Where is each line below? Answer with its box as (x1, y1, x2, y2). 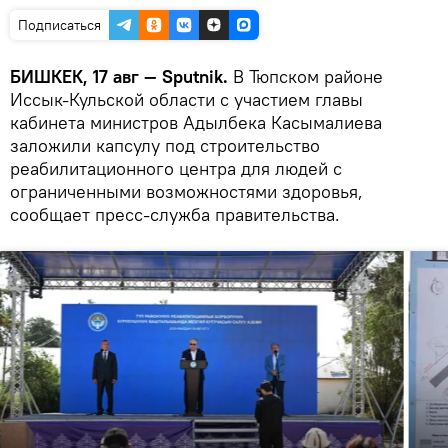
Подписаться (18, 15, 101, 34)
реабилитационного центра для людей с (10, 156, 342, 180)
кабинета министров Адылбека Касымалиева (10, 110, 382, 134)
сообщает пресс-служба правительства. (10, 202, 340, 226)
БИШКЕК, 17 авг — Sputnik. (10, 64, 233, 88)
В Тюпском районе (233, 64, 383, 88)
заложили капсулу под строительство (10, 133, 320, 157)
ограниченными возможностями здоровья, (10, 179, 363, 203)
